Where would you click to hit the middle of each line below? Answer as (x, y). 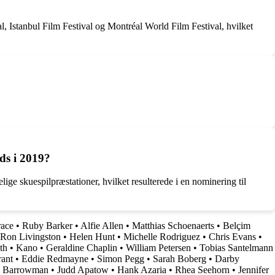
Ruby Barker (47, 226)
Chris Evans (232, 237)
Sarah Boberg (180, 259)
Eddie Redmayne (55, 259)
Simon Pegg (121, 259)
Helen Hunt (92, 237)
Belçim (237, 226)
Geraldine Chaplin (82, 248)
